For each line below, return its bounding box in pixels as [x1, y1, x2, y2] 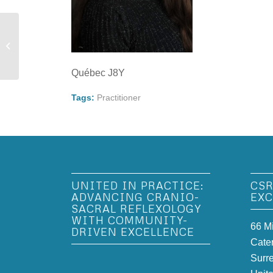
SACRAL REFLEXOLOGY [71, 201, 202, 215]
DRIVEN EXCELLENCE [71, 224, 195, 238]
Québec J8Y [71, 68, 126, 79]
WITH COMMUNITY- [71, 213, 188, 227]
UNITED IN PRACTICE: [71, 178, 204, 192]
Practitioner [97, 92, 141, 102]
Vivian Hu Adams [21, 41, 82, 51]
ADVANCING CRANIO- [71, 190, 200, 204]
